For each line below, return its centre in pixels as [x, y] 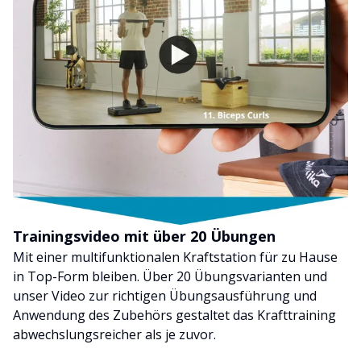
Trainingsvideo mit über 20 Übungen [144, 237]
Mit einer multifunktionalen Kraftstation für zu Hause [175, 257]
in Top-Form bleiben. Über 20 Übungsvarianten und [170, 277]
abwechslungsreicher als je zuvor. [114, 335]
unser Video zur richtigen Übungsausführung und [165, 296]
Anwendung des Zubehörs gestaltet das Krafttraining [174, 315]
